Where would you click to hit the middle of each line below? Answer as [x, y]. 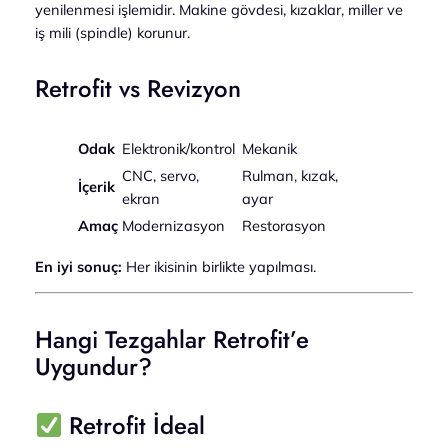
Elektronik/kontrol [178, 149]
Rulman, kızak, [289, 176]
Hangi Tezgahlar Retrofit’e [171, 340]
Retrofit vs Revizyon [137, 89]
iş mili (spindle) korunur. [112, 32]
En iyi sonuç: [78, 266]
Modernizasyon [173, 226]
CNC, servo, [160, 176]
